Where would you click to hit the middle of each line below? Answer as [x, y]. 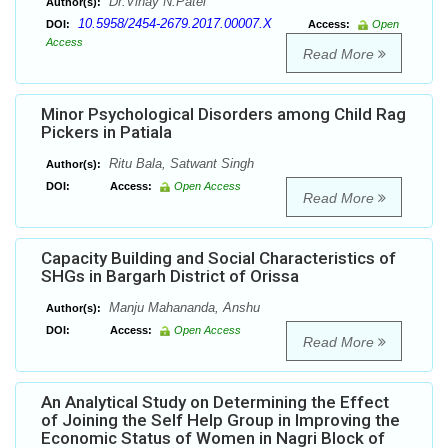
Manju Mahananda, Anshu [182, 308]
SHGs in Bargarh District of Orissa [170, 276]
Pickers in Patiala [106, 132]
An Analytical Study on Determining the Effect [215, 402]
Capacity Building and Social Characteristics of [218, 258]
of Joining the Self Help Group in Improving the [220, 420]
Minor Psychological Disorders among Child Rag [223, 114]
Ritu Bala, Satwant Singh [179, 164]
